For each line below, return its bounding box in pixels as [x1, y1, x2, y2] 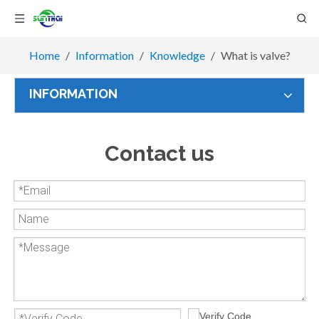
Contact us [105, 141, 214, 166]
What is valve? [220, 48, 291, 62]
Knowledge [149, 48, 205, 62]
